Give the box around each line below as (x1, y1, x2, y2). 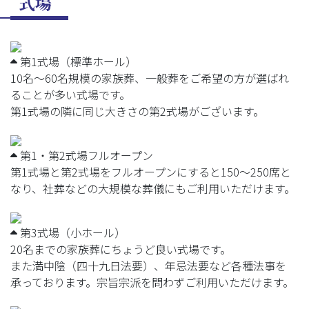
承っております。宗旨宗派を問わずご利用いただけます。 (10, 273, 294, 290)
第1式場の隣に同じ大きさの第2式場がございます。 (10, 102, 264, 119)
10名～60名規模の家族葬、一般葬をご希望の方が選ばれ (10, 69, 289, 86)
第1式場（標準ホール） (17, 52, 137, 70)
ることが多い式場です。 (10, 86, 130, 103)
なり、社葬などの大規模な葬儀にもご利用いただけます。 (10, 179, 295, 197)
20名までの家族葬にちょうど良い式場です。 (10, 240, 231, 257)
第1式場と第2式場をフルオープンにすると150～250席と (10, 163, 291, 180)
